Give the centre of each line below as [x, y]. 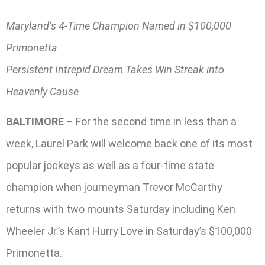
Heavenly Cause [42, 92]
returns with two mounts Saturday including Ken [121, 209]
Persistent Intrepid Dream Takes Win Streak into [115, 70]
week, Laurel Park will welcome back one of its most [129, 144]
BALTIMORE [35, 122]
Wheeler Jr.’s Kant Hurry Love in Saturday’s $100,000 [129, 231]
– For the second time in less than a [150, 122]
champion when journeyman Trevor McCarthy [114, 188]
